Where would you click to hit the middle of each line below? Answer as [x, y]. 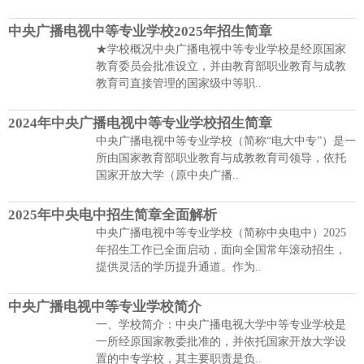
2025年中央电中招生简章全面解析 [113, 215]
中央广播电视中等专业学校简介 [105, 307]
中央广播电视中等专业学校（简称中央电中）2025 [221, 233]
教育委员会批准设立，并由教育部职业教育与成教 [221, 67]
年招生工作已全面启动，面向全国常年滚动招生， [221, 250]
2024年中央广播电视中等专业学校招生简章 [140, 123]
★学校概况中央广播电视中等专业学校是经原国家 [221, 50]
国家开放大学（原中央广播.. [167, 175]
